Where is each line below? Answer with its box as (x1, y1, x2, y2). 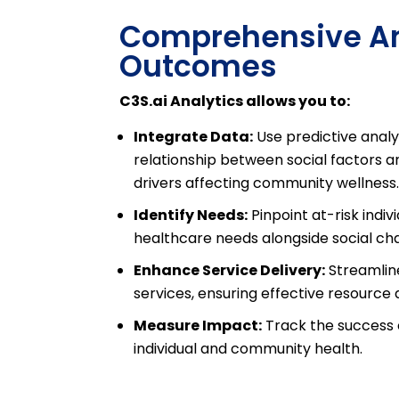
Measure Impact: (134, 315, 263, 336)
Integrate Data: (134, 126, 254, 147)
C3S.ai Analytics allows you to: (119, 91, 351, 111)
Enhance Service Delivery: (134, 260, 326, 281)
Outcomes (119, 45, 278, 87)
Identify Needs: (134, 205, 248, 225)
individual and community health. (134, 338, 363, 359)
